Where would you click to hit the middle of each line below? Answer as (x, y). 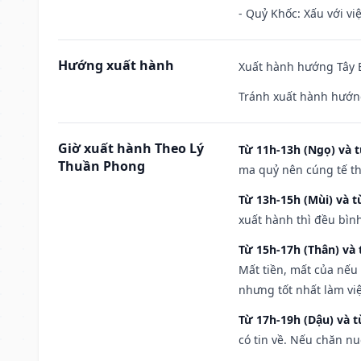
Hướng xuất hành (116, 65)
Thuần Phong (102, 166)
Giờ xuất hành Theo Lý (131, 148)
